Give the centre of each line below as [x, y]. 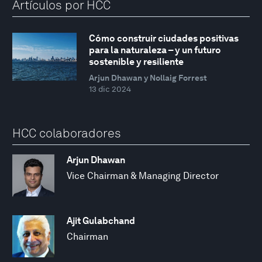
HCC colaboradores [67, 133]
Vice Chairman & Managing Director [143, 175]
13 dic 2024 [110, 89]
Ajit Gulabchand [101, 220]
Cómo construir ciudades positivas [163, 39]
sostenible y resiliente [136, 62]
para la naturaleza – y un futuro [155, 50]
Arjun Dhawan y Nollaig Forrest [148, 78]
